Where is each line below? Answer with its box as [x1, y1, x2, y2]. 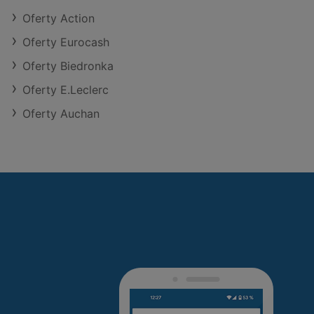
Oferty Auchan [22, 107, 100, 121]
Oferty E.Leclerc [22, 83, 109, 97]
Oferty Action [22, 11, 95, 25]
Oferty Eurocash [22, 35, 109, 49]
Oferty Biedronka [22, 59, 114, 73]
